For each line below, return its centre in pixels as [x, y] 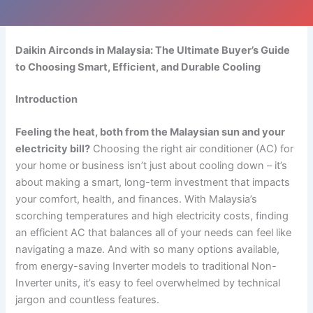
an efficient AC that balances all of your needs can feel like [154, 233]
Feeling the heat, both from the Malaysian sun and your [151, 132]
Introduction [47, 99]
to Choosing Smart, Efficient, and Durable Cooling [138, 67]
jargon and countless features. [88, 300]
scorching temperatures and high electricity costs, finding [152, 216]
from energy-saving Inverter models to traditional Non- [146, 267]
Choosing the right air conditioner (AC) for [192, 149]
